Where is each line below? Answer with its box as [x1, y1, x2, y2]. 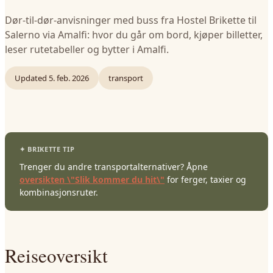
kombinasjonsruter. [19, 186, 98, 198]
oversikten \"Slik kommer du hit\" [19, 174, 165, 185]
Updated [15, 73, 47, 83]
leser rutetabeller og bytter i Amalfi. [5, 43, 169, 56]
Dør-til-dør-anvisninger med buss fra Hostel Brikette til [5, 13, 257, 27]
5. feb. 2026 [49, 73, 89, 83]
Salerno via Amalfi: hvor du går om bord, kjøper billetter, [5, 28, 263, 41]
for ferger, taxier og [165, 174, 246, 185]
